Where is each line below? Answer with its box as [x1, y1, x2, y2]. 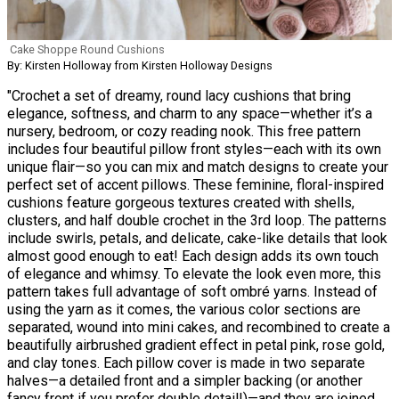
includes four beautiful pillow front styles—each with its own [7, 141, 381, 159]
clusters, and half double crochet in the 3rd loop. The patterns [7, 212, 387, 230]
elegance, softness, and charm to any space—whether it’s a [7, 105, 372, 123]
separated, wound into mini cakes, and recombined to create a [7, 319, 390, 337]
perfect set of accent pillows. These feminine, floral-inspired [7, 176, 384, 194]
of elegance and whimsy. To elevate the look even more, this [7, 265, 381, 283]
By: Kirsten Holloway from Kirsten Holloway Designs [7, 59, 273, 73]
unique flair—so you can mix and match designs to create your [7, 159, 388, 176]
